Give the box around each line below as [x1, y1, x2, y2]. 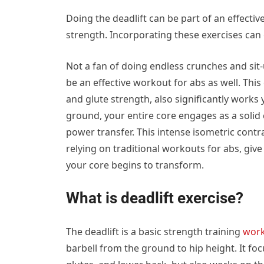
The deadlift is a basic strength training [66, 225, 243, 239]
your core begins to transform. [66, 159, 204, 172]
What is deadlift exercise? [66, 189, 243, 207]
